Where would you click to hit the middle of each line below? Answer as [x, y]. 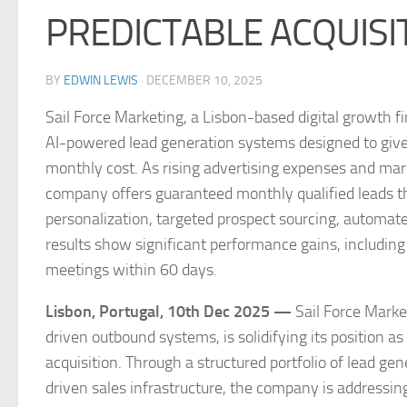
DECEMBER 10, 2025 [204, 80]
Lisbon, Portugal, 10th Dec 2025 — [169, 312]
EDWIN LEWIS [101, 80]
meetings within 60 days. [131, 270]
